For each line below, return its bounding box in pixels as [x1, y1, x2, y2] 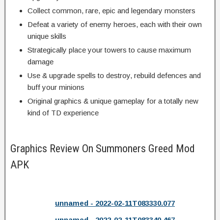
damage [27, 57, 54, 66]
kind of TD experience [27, 108, 99, 117]
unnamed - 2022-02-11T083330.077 [55, 198, 175, 207]
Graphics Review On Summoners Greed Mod [10, 142, 195, 155]
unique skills [27, 31, 66, 40]
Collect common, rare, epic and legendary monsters [27, 6, 195, 15]
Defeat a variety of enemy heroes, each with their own [27, 20, 202, 28]
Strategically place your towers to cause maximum [27, 45, 191, 54]
